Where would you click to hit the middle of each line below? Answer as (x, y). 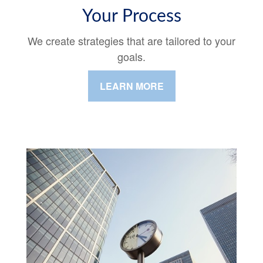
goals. (131, 57)
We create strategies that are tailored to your (131, 41)
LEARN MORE (131, 86)
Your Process (131, 17)
